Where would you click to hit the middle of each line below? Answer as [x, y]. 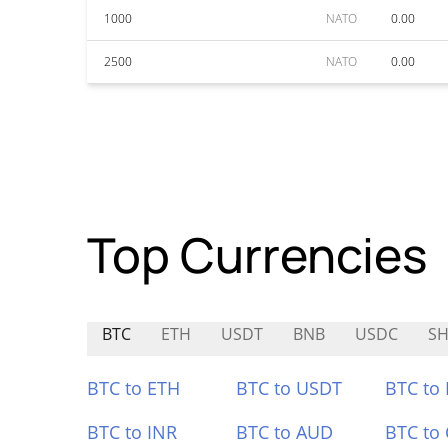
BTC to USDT [288, 388]
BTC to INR [132, 432]
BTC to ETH [133, 388]
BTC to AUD [284, 432]
